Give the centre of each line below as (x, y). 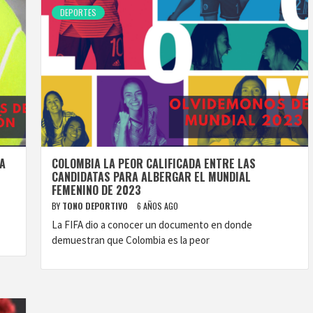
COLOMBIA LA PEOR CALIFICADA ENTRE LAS (154, 163)
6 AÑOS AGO (158, 206)
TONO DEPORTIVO (96, 206)
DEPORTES (78, 12)
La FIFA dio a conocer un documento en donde (152, 225)
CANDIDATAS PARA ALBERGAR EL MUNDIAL (151, 177)
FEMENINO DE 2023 (96, 190)
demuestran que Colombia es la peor (131, 240)
